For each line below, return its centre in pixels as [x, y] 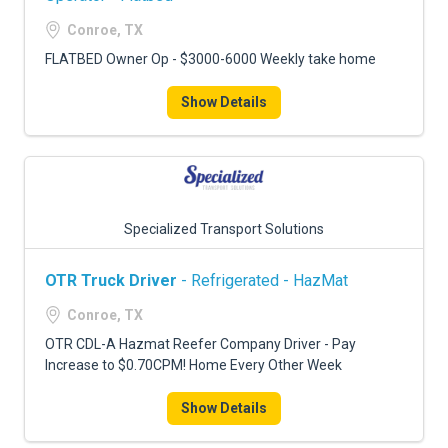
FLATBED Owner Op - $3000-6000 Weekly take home [210, 59]
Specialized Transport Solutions [224, 229]
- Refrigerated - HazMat [262, 280]
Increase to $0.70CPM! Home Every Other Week [193, 365]
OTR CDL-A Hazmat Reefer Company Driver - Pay [200, 344]
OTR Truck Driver [111, 280]
